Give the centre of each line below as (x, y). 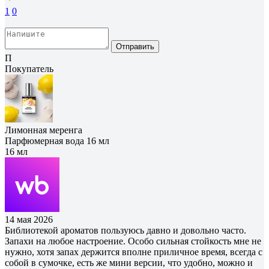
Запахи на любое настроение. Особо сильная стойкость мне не (133, 241)
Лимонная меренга (44, 130)
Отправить (135, 46)
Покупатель (29, 68)
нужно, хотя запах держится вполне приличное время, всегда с (134, 252)
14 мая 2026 (29, 219)
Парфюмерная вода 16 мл (57, 141)
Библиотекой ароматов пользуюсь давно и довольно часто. (125, 230)
